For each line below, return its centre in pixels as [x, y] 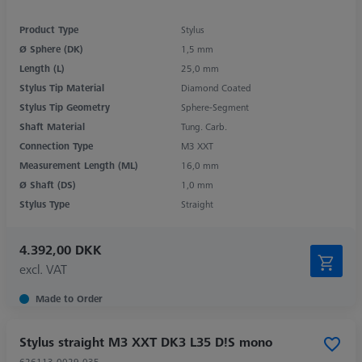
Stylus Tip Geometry [65, 107]
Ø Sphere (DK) [51, 48]
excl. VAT [43, 269]
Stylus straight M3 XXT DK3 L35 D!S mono [146, 341]
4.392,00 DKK [61, 249]
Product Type [49, 29]
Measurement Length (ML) [79, 165]
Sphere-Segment [215, 107]
